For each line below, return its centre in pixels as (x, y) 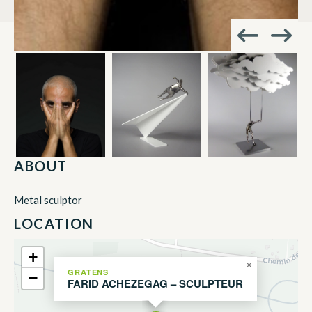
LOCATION (54, 223)
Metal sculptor (48, 200)
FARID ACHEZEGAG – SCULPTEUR (155, 283)
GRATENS (88, 272)
